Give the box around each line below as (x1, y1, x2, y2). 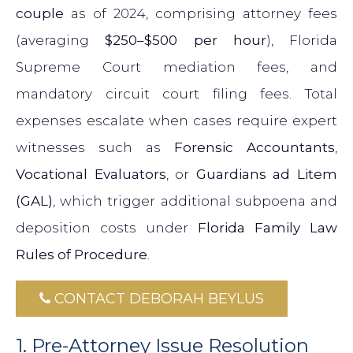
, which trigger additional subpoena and (53, 193, 337, 210)
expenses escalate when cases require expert (16, 113, 337, 129)
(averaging (16, 32, 106, 49)
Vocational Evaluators (16, 166, 166, 183)
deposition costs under (16, 220, 198, 236)
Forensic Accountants (174, 139, 335, 156)
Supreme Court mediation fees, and (16, 59, 337, 76)
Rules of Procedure (16, 247, 147, 263)
